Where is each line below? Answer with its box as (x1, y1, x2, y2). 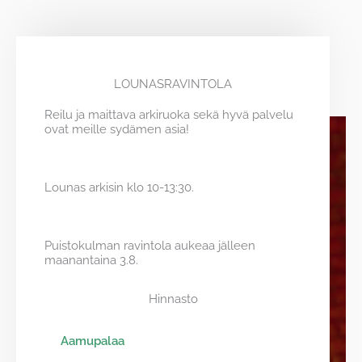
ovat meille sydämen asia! (44, 122, 189, 137)
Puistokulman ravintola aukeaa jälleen (44, 238, 255, 253)
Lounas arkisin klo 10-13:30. (44, 180, 194, 195)
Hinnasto (148, 292, 198, 306)
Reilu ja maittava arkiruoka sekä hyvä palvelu (44, 107, 293, 122)
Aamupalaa (61, 334, 124, 348)
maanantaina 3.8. (44, 253, 138, 267)
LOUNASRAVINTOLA (114, 77, 232, 91)
